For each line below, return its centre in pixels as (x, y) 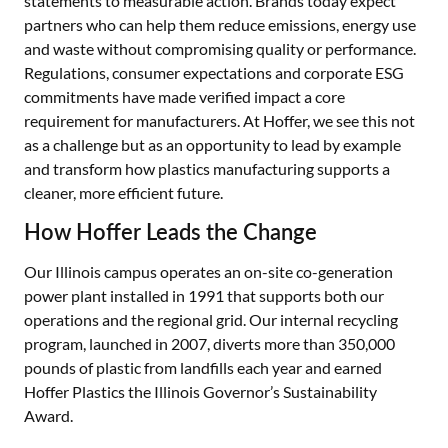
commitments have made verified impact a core (184, 96)
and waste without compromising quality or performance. (220, 48)
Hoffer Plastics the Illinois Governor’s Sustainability (200, 391)
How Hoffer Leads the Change (170, 231)
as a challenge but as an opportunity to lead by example (212, 144)
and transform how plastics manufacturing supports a (207, 168)
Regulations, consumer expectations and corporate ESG (214, 72)
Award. (48, 415)
